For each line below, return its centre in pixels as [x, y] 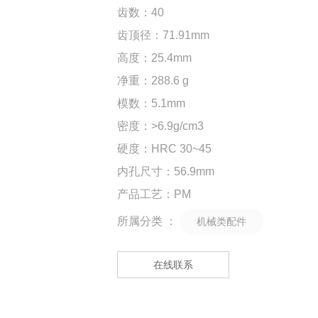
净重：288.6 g [153, 80]
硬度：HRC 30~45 [164, 148]
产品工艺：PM [154, 194]
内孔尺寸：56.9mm [166, 171]
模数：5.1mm [151, 103]
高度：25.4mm [154, 57]
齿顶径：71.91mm [163, 35]
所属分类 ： [147, 221]
